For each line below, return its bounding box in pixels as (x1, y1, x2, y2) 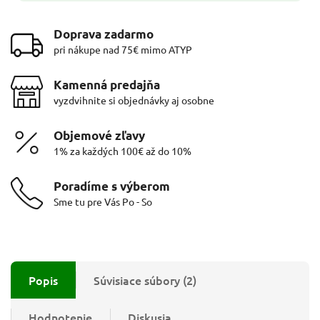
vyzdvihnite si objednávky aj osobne (54, 94, 214, 107)
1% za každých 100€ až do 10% (54, 144, 191, 158)
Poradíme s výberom (54, 179, 170, 194)
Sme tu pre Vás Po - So (54, 195, 152, 209)
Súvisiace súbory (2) (94, 272, 196, 289)
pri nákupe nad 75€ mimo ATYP (54, 43, 192, 56)
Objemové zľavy (54, 128, 145, 144)
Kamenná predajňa (54, 77, 160, 93)
